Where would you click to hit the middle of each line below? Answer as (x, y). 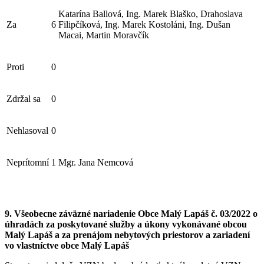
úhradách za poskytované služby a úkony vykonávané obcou (126, 225)
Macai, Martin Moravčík (104, 35)
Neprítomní (28, 163)
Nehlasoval (27, 131)
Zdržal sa (24, 99)
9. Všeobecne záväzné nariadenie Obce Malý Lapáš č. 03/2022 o (131, 214)
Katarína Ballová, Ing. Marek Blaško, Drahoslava (151, 14)
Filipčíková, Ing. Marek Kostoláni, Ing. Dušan (144, 25)
